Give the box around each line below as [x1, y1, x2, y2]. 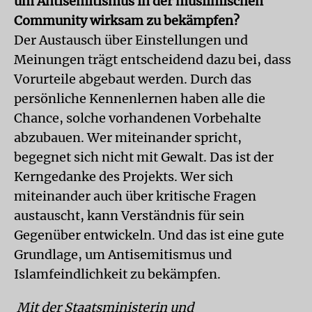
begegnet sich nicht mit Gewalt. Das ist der [14, 148, 274, 165]
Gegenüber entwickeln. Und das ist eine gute [14, 226, 284, 243]
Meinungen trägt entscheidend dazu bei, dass [14, 51, 291, 68]
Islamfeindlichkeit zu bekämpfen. [14, 265, 221, 282]
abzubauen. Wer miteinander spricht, [14, 129, 242, 146]
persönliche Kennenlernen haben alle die [14, 90, 265, 107]
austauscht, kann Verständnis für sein [14, 207, 244, 224]
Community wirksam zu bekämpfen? [14, 12, 240, 29]
